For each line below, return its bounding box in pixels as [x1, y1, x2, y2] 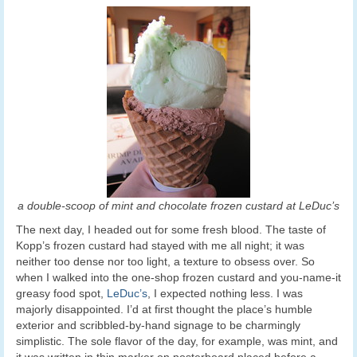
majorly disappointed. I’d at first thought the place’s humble [16, 303, 312, 316]
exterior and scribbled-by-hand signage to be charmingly [16, 319, 300, 332]
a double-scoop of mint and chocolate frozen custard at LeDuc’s [18, 199, 339, 213]
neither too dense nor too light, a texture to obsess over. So [16, 255, 315, 269]
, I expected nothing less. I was [147, 287, 303, 300]
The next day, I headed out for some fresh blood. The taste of [16, 223, 326, 237]
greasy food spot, [16, 287, 107, 300]
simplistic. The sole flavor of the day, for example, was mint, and [16, 335, 338, 348]
